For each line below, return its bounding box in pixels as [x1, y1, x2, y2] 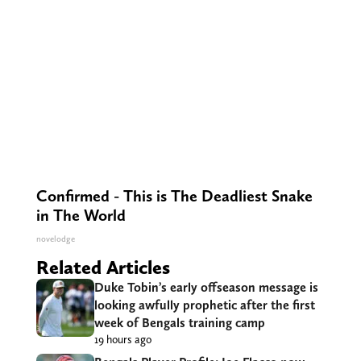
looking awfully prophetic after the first [93, 297, 315, 313]
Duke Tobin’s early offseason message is [93, 279, 318, 295]
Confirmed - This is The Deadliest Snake [35, 185, 313, 205]
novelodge [35, 233, 75, 244]
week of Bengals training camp [93, 314, 265, 330]
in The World [35, 205, 126, 225]
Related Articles [35, 255, 170, 279]
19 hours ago [93, 332, 151, 346]
